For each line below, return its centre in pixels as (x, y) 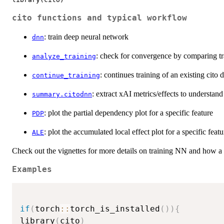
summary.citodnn (62, 94)
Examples (32, 169)
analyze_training (64, 56)
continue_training (66, 75)
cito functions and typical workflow (99, 18)
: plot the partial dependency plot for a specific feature (128, 112)
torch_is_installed (115, 208)
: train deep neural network (86, 36)
